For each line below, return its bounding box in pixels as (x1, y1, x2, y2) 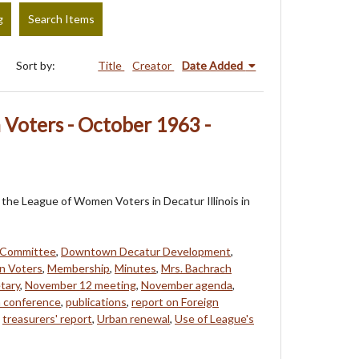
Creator (132, 58, 175, 72)
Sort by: (16, 58, 58, 72)
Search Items (27, 12, 95, 26)
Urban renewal (97, 311, 170, 325)
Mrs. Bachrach (161, 260, 232, 275)
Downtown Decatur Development (61, 244, 231, 258)
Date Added (182, 58, 246, 72)
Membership (47, 260, 110, 275)
